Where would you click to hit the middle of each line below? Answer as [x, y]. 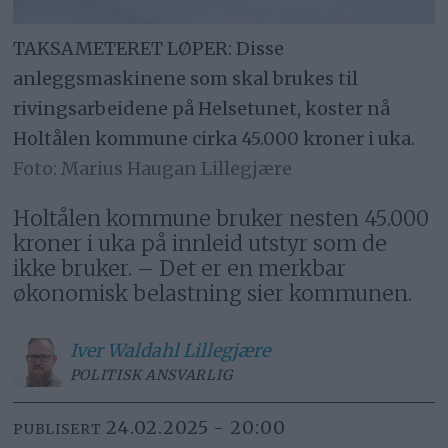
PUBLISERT [57, 429]
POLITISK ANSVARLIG [151, 374]
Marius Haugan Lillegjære [177, 169]
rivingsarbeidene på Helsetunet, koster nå [202, 109]
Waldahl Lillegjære [188, 350]
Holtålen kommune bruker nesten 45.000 [221, 219]
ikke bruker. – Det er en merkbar [180, 269]
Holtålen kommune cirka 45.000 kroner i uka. [214, 139]
